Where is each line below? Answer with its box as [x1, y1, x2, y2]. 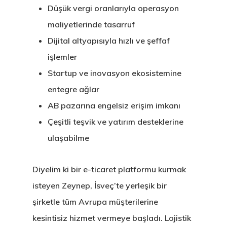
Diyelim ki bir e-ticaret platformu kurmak [32, 164, 186, 174]
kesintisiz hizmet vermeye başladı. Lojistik [32, 213, 191, 223]
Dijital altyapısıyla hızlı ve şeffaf [48, 35, 170, 46]
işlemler [48, 52, 77, 62]
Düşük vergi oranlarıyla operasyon [48, 3, 179, 13]
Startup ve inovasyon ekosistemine [48, 68, 181, 78]
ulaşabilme [48, 133, 89, 143]
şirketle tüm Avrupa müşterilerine [32, 197, 158, 207]
